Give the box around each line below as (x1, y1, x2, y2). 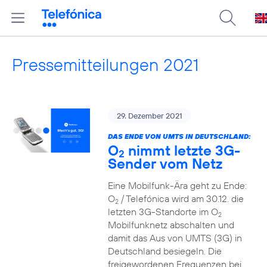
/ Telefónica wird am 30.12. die (118, 193, 244, 204)
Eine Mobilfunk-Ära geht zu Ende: (107, 179, 247, 191)
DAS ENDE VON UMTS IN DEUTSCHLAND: (107, 132, 251, 141)
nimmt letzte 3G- (124, 141, 240, 159)
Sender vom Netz (107, 154, 222, 172)
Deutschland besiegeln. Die (107, 245, 222, 257)
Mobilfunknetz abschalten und (107, 219, 234, 231)
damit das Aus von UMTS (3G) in (107, 232, 242, 244)
